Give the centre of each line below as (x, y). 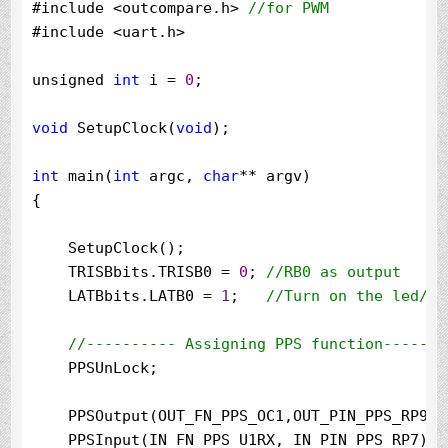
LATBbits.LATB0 (118, 295)
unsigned (73, 79)
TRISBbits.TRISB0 (127, 271)
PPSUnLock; (95, 367)
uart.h (149, 31)
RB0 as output (343, 271)
